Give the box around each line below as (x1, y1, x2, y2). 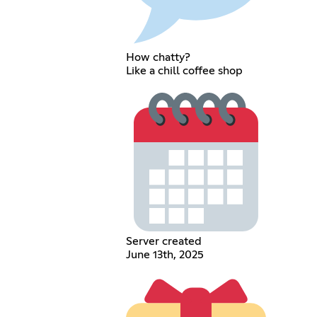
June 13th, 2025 (126, 248, 204, 260)
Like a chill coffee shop (126, 64, 243, 76)
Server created (126, 235, 202, 247)
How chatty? (126, 51, 191, 63)
